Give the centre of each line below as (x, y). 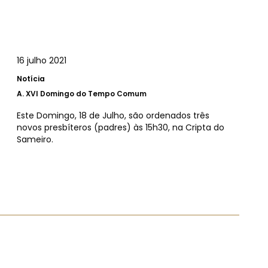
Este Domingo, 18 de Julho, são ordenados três (113, 115)
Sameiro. (35, 139)
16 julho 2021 (42, 60)
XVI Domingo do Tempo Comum (86, 93)
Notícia (31, 78)
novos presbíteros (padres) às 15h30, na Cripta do (121, 127)
